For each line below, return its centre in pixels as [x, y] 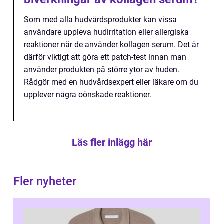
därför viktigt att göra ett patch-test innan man [105, 57]
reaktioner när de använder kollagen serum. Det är [111, 45]
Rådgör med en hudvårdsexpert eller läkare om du [111, 82]
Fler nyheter [45, 182]
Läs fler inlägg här [112, 143]
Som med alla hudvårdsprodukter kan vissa [100, 20]
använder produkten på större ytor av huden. [102, 70]
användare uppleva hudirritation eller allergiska [106, 32]
